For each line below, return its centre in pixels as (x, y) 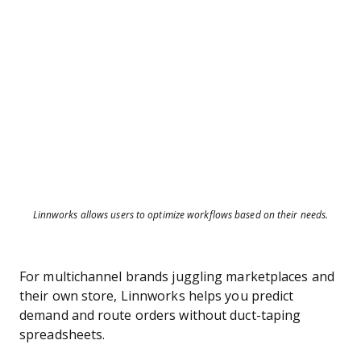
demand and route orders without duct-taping (160, 315)
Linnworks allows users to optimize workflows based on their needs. (180, 215)
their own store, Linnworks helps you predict (157, 296)
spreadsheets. (62, 335)
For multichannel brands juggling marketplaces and (177, 277)
